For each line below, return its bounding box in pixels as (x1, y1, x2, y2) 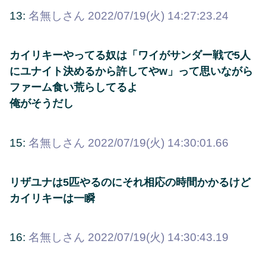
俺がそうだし (9, 97, 74, 110)
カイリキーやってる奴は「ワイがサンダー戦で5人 (9, 49, 251, 62)
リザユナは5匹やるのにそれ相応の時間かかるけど (9, 176, 251, 188)
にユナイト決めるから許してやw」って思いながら (9, 65, 253, 78)
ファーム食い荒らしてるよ (9, 81, 138, 94)
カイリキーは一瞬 (9, 192, 95, 204)
